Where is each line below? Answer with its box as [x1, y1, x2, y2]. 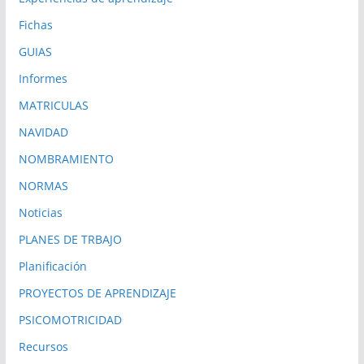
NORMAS [18, 178, 68, 194]
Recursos [18, 339, 68, 355]
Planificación [18, 258, 87, 275]
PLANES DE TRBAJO [18, 232, 122, 248]
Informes [18, 71, 67, 87]
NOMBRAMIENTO [18, 151, 114, 167]
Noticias [18, 205, 63, 221]
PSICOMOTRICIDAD [18, 312, 122, 328]
